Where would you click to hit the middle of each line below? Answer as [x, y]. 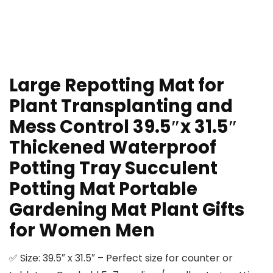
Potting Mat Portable [103, 189]
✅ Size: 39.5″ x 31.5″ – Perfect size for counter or [121, 258]
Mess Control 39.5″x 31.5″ [123, 127]
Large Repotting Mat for [117, 86]
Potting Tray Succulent [113, 168]
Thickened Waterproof [113, 148]
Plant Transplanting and [121, 106]
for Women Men [82, 231]
